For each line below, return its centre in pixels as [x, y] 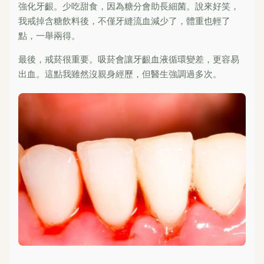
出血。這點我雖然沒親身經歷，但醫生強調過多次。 [120, 73]
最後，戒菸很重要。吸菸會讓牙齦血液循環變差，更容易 [129, 59]
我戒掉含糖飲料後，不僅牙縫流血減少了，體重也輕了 [124, 20]
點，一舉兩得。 [49, 35]
